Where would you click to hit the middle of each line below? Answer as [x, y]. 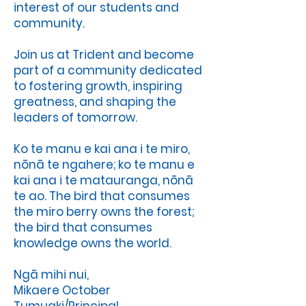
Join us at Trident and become [104, 55]
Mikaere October [62, 290]
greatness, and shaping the [95, 102]
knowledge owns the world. [93, 243]
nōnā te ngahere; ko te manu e [104, 165]
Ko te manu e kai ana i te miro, [102, 149]
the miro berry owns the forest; [104, 212]
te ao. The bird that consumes [102, 196]
